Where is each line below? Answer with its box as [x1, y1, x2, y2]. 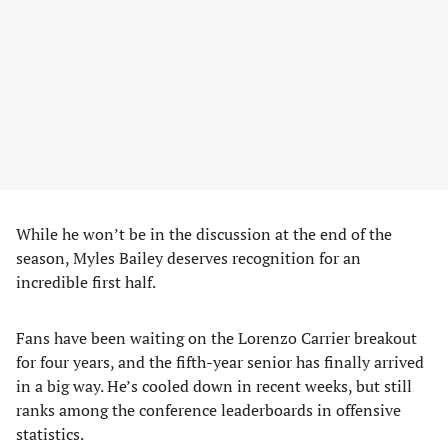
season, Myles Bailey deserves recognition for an [16, 247, 361, 269]
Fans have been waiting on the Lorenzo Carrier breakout [16, 327, 417, 349]
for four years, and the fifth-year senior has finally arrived [16, 351, 424, 373]
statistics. [16, 423, 84, 445]
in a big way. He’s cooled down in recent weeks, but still [16, 375, 412, 397]
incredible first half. [16, 271, 156, 293]
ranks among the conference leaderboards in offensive [16, 399, 401, 421]
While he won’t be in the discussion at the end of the [16, 223, 392, 245]
